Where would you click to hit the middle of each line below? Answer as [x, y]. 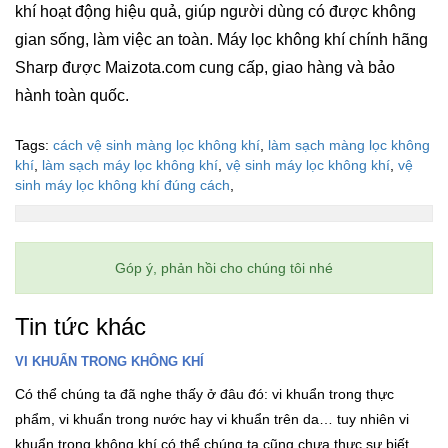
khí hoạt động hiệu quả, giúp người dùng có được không [215, 11]
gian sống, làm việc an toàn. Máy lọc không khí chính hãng [221, 39]
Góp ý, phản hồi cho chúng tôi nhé [224, 267]
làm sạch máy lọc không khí [130, 164]
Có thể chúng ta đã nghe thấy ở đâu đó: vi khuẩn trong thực [204, 393]
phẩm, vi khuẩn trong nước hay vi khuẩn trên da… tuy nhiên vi [212, 418]
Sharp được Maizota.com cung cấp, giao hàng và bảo [205, 67]
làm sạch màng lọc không [349, 144]
